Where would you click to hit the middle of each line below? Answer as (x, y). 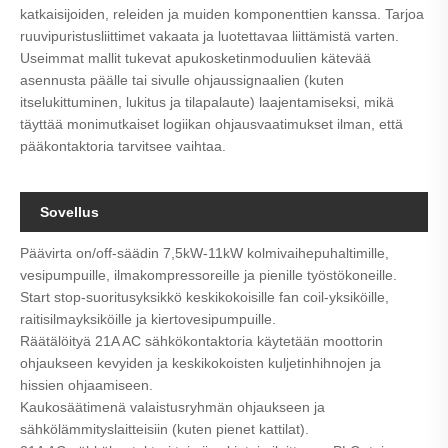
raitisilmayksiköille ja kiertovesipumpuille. (148, 319)
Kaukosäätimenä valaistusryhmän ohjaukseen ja (172, 407)
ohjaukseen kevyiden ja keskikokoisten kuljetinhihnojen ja (200, 363)
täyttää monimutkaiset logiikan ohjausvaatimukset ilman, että (211, 124)
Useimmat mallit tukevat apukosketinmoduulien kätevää (195, 58)
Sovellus (69, 212)
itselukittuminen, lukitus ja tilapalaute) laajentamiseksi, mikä (207, 102)
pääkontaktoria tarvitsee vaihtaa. (123, 146)
